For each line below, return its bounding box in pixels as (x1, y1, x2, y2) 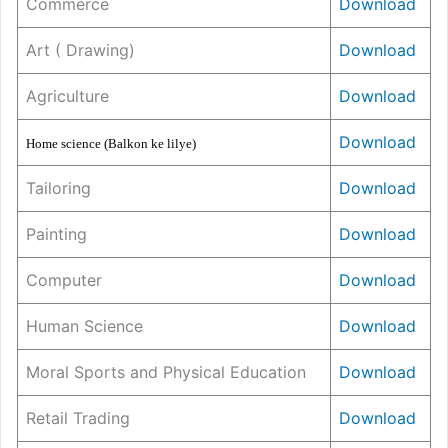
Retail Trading (26, 408, 130, 429)
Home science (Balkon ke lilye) (26, 136, 196, 152)
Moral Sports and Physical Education (26, 362, 306, 383)
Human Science (26, 316, 143, 337)
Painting (26, 224, 87, 245)
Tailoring (26, 178, 91, 199)
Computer (26, 270, 102, 291)
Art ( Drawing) (26, 40, 135, 61)
